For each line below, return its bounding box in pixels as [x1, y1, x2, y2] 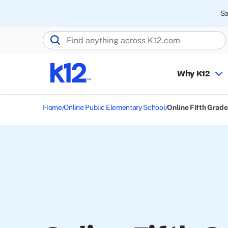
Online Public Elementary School [64, 103, 165, 111]
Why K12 [177, 68, 210, 79]
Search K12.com [42, 39, 104, 49]
